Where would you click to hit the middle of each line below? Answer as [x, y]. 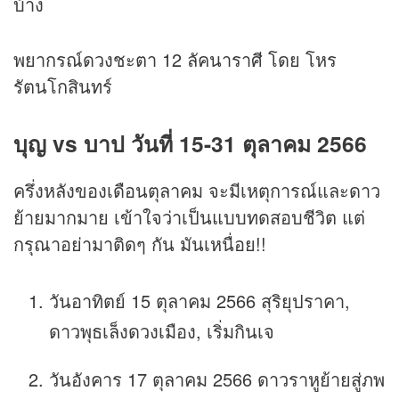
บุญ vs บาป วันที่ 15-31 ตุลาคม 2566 [190, 144]
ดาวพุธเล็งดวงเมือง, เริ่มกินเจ [162, 330]
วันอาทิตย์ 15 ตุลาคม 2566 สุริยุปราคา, [199, 300]
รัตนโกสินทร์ [63, 86]
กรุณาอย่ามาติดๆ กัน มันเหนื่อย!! [140, 243]
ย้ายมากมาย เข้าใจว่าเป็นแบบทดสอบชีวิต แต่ [189, 216]
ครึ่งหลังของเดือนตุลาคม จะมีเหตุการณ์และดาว [197, 190]
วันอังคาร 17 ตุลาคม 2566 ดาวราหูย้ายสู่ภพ [217, 379]
